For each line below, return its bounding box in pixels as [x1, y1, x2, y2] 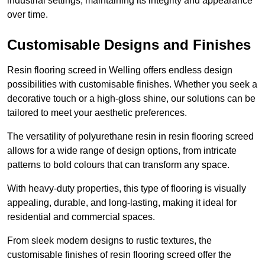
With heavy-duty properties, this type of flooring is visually [7, 183, 246, 194]
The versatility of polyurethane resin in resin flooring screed [7, 131, 254, 142]
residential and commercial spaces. [7, 212, 155, 222]
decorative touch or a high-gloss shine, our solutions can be [7, 93, 256, 104]
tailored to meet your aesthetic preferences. [7, 108, 187, 118]
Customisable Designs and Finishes [7, 37, 251, 53]
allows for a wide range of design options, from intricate [7, 146, 237, 156]
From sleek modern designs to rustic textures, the [7, 235, 212, 246]
